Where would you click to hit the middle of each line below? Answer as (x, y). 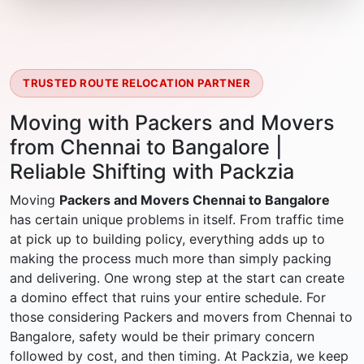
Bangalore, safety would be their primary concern (162, 337)
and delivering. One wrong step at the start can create (177, 278)
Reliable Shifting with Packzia (152, 172)
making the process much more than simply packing (171, 259)
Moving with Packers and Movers (172, 123)
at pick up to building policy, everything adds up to (167, 239)
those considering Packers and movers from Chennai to (181, 317)
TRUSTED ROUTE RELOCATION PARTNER (136, 83)
